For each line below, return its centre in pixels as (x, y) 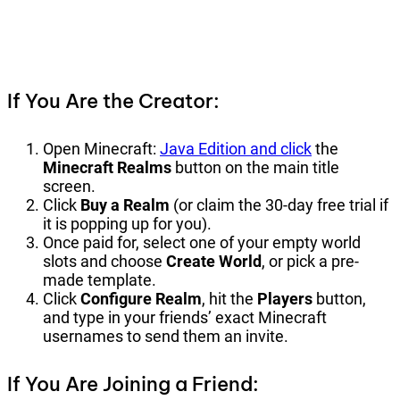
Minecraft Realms (107, 168)
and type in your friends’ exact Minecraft (185, 318)
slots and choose (104, 262)
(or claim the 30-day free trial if (279, 205)
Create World (214, 262)
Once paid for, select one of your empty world (202, 243)
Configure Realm (141, 299)
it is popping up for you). (127, 224)
